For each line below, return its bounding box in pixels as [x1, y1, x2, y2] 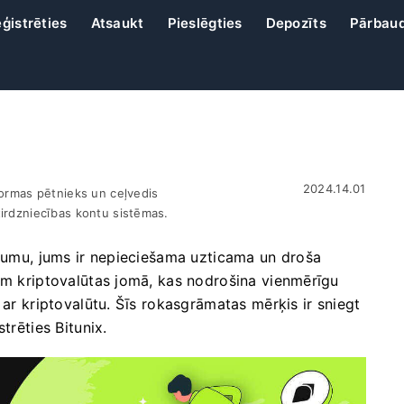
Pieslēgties [167, 14, 243, 32]
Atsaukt [90, 14, 144, 32]
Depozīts [265, 14, 326, 32]
